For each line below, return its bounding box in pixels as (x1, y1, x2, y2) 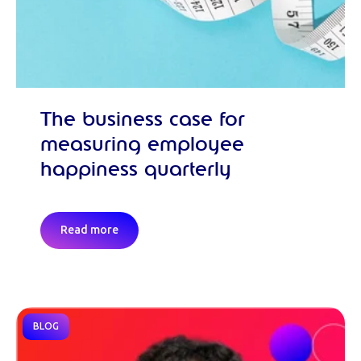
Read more (60, 223, 118, 238)
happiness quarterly (40, 160, 231, 180)
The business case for (40, 110, 245, 131)
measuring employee (40, 135, 244, 156)
